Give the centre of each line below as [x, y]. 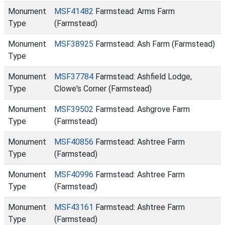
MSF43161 [74, 207]
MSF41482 [74, 11]
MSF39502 [74, 109]
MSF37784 [74, 77]
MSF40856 [74, 142]
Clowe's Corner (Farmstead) [103, 89]
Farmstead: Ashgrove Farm [142, 109]
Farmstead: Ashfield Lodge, [143, 77]
